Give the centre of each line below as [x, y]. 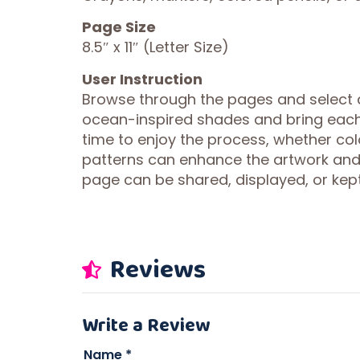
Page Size [119, 27]
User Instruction [142, 79]
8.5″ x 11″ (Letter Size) [155, 47]
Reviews [155, 268]
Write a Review [146, 324]
